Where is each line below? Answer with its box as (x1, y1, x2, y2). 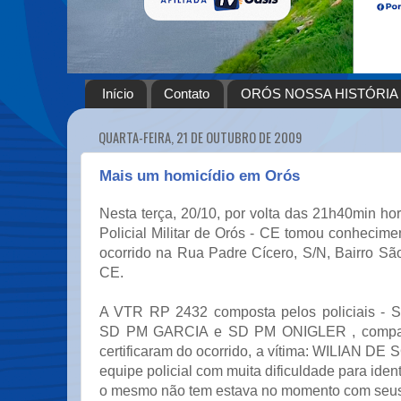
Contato (164, 86, 210, 102)
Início (101, 86, 133, 102)
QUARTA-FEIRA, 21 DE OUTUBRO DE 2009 (98, 127, 302, 147)
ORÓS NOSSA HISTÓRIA (241, 86, 399, 102)
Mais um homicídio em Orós (99, 166, 300, 185)
